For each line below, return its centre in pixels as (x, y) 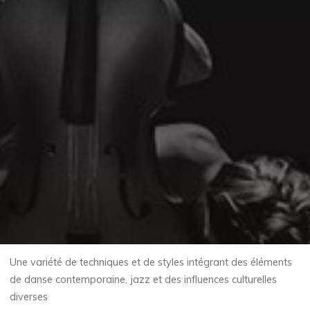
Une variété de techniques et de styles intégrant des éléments (151, 263)
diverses (29, 297)
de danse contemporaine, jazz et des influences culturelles (144, 280)
